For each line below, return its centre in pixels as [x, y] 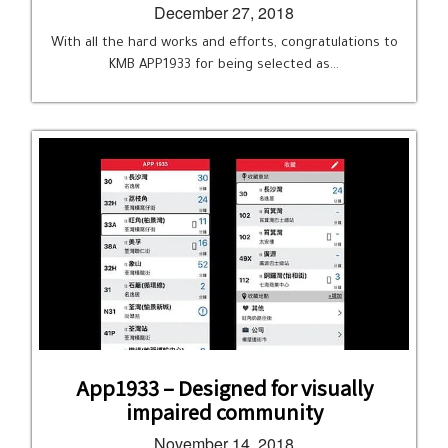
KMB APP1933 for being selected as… [224, 65]
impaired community [224, 411]
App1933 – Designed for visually [224, 387]
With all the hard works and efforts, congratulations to [224, 43]
